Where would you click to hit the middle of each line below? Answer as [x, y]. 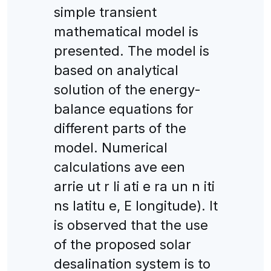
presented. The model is [131, 51]
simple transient [105, 12]
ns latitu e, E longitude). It [135, 205]
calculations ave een [119, 167]
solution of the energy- [127, 89]
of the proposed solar [122, 244]
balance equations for [123, 109]
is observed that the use [131, 225]
